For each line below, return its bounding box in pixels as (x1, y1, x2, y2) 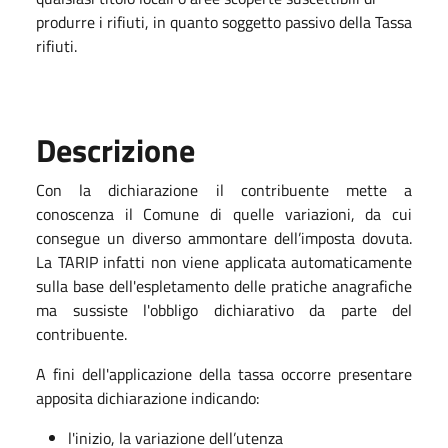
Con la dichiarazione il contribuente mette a (36, 178, 412, 202)
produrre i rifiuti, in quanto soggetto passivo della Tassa (36, 10, 412, 34)
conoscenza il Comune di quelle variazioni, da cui (36, 202, 412, 226)
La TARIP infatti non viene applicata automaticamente (36, 250, 412, 274)
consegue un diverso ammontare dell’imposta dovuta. (36, 226, 412, 250)
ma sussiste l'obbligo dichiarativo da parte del (36, 298, 412, 322)
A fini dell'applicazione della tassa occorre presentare (36, 362, 412, 386)
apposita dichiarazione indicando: (36, 386, 259, 410)
